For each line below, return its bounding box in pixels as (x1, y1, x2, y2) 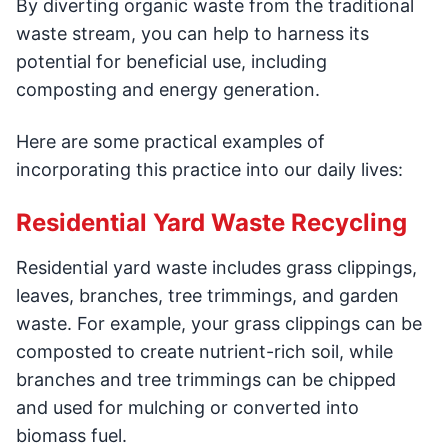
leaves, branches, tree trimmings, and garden (16, 285, 399, 307)
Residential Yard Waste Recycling (16, 208, 407, 238)
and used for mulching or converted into (16, 397, 359, 419)
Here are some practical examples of (16, 131, 325, 153)
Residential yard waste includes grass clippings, (16, 257, 417, 279)
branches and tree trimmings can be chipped (16, 369, 396, 391)
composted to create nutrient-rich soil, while (16, 341, 393, 363)
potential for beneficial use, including (16, 51, 327, 73)
